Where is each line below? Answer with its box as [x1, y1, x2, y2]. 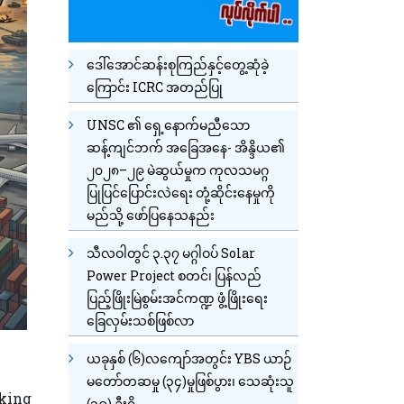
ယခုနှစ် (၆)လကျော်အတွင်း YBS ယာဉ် [87, 349, 291, 367]
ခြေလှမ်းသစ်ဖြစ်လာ [87, 311, 194, 329]
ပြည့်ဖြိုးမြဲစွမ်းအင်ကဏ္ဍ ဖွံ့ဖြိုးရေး [87, 289, 268, 307]
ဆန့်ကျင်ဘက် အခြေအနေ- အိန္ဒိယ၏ [87, 138, 285, 156]
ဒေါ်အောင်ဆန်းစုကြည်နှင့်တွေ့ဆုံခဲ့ [87, 55, 269, 73]
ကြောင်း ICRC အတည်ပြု [87, 78, 223, 96]
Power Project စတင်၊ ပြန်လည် [87, 266, 262, 284]
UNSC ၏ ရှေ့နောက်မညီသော [87, 115, 250, 133]
